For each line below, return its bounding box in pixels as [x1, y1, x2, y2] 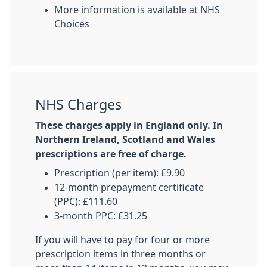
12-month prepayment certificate [54, 182, 204, 192]
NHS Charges [35, 98, 122, 111]
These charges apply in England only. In [35, 120, 223, 130]
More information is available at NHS [54, 5, 220, 14]
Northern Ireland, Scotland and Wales [35, 135, 215, 144]
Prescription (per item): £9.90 [54, 168, 185, 178]
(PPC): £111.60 [54, 197, 117, 206]
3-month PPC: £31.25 [54, 211, 147, 221]
